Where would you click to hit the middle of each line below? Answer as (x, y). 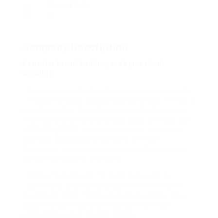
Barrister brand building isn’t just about (93, 64)
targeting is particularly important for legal (96, 205)
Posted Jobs (69, 5)
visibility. (39, 73)
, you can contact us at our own (130, 129)
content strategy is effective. (73, 159)
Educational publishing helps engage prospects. (109, 91)
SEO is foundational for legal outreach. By (100, 176)
